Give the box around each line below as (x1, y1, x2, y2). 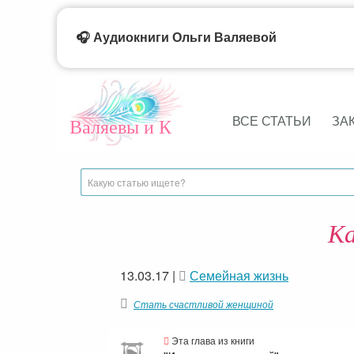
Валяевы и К (70, 114, 171, 139)
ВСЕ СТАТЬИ (232, 111, 311, 130)
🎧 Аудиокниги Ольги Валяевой (76, 31, 277, 44)
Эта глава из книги (169, 333, 254, 347)
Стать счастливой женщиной (134, 297, 273, 311)
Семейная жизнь (190, 266, 288, 284)
